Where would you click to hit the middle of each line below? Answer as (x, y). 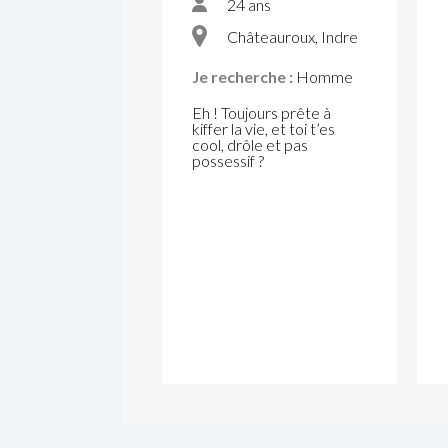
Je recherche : (242, 76)
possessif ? (228, 160)
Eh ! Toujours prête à (261, 112)
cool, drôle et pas (250, 144)
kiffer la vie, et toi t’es (263, 128)
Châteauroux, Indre (292, 36)
